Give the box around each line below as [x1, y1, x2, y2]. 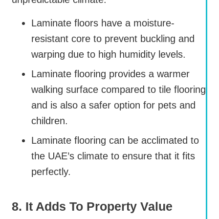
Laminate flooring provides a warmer [31, 68, 190, 80]
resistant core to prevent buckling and [31, 33, 195, 44]
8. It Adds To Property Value [12, 199, 173, 214]
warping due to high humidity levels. [31, 49, 186, 60]
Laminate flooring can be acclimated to [31, 135, 199, 146]
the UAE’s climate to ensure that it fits [31, 151, 195, 162]
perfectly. [31, 166, 71, 177]
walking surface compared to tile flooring [31, 84, 206, 95]
